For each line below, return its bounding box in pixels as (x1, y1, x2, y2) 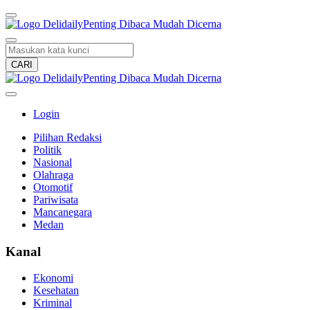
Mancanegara (33, 206, 92, 218)
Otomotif (33, 181, 73, 193)
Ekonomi (33, 272, 73, 284)
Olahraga (33, 169, 73, 181)
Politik (33, 144, 62, 156)
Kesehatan (33, 284, 79, 297)
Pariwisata (33, 194, 78, 206)
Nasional (33, 156, 72, 168)
